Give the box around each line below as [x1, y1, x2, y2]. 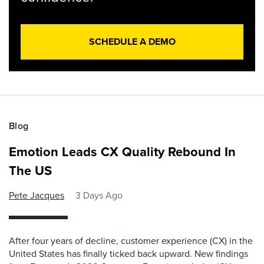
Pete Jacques [9, 189, 64, 202]
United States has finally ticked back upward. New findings [9, 247, 248, 260]
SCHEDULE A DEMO [88, 35, 176, 49]
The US [9, 161, 52, 180]
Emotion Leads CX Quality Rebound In [9, 142, 236, 161]
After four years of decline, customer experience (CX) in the [9, 234, 253, 247]
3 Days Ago [75, 189, 123, 202]
